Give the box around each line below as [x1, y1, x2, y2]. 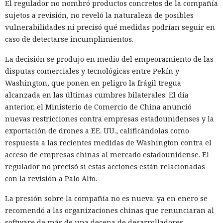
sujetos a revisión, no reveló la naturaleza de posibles [5, 10, 194, 20]
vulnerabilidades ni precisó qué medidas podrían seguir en [5, 22, 215, 32]
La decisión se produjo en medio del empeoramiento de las [5, 54, 214, 64]
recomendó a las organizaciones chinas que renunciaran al [5, 205, 214, 215]
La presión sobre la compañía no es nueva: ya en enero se [5, 193, 208, 203]
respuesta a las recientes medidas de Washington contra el [5, 137, 212, 147]
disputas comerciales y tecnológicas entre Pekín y [5, 66, 179, 76]
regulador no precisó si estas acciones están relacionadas [5, 161, 205, 171]
